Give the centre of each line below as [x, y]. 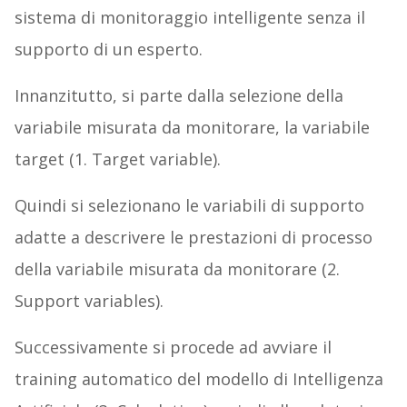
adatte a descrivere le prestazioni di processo [193, 238]
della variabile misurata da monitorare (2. [177, 269]
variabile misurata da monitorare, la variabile [192, 128]
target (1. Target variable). [117, 159]
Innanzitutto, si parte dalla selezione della [179, 96]
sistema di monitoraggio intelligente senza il [189, 18]
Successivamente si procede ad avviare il [173, 347]
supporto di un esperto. [108, 50]
